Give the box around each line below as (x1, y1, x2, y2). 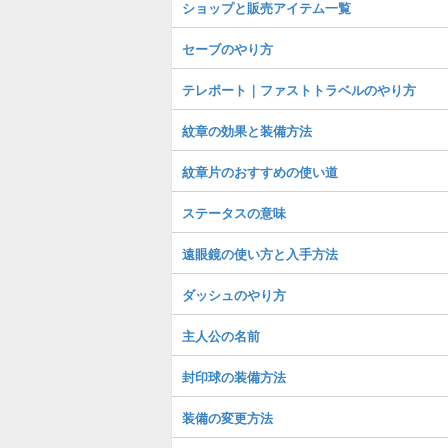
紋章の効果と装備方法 (182, 121, 312, 140)
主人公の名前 (182, 326, 260, 345)
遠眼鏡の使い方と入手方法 (182, 244, 338, 263)
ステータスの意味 (182, 203, 286, 222)
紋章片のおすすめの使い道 (182, 162, 338, 181)
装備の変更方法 (182, 408, 273, 427)
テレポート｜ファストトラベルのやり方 (182, 80, 416, 99)
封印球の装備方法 (182, 367, 286, 386)
